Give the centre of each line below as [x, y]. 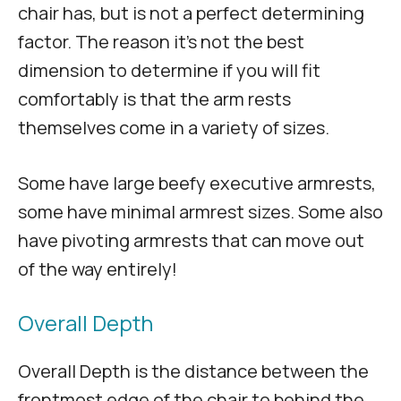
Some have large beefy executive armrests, [197, 183]
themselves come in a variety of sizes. [175, 128]
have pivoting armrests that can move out [191, 241]
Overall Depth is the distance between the [193, 371]
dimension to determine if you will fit [169, 71]
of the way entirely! [99, 269]
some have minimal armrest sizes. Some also [200, 212]
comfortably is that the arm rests [154, 99]
